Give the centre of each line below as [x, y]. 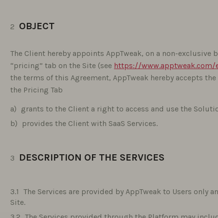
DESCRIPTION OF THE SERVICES [92, 157]
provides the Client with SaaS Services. [90, 123]
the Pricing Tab [37, 90]
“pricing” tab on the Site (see [62, 65]
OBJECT [37, 26]
